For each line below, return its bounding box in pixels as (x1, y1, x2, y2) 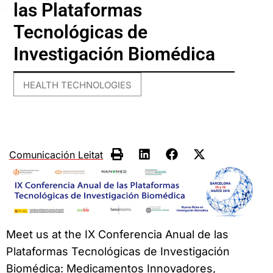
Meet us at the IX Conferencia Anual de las (6, 227, 229, 241)
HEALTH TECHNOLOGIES (23, 79, 132, 91)
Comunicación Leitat (9, 148, 103, 161)
